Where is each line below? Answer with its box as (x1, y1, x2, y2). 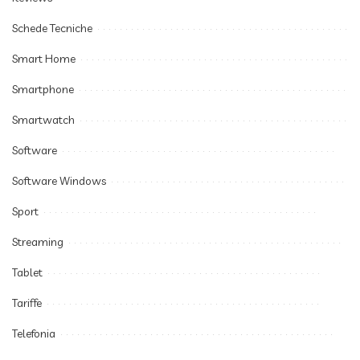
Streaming (12, 234, 63, 249)
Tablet (12, 264, 43, 280)
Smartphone (12, 81, 74, 96)
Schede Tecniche (12, 20, 92, 35)
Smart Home (12, 51, 76, 66)
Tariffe (12, 295, 42, 310)
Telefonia (12, 325, 55, 341)
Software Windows (12, 173, 106, 188)
